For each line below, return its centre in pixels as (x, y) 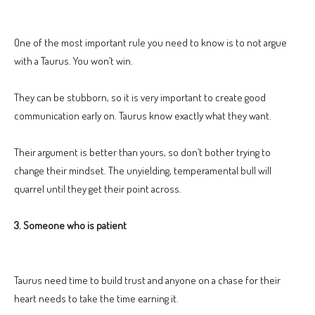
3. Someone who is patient (70, 226)
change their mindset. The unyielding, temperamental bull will (143, 171)
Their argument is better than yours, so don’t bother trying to (142, 153)
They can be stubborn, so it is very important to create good (140, 98)
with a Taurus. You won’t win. (73, 61)
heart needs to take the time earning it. (96, 299)
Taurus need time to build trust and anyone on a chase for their (147, 281)
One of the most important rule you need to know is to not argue (150, 43)
